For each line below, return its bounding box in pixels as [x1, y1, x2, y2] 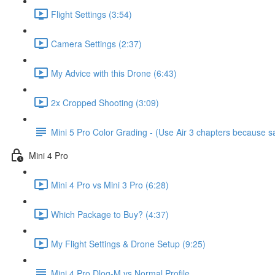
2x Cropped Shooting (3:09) [51, 96, 159, 109]
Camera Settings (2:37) [51, 37, 142, 50]
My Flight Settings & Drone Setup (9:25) [51, 237, 206, 250]
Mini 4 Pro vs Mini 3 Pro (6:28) [51, 178, 169, 191]
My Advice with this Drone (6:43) [51, 66, 177, 79]
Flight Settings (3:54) [51, 7, 132, 20]
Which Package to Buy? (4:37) [51, 207, 169, 220]
